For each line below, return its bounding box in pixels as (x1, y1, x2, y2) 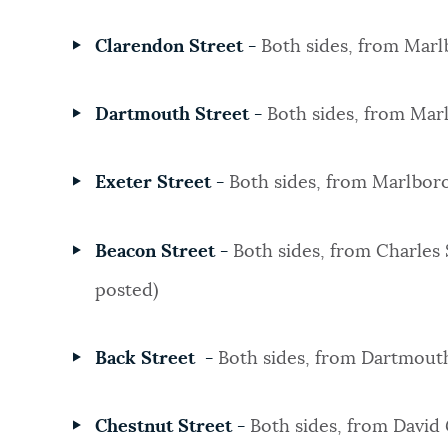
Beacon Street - (94, 242, 233, 261)
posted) (94, 281, 158, 300)
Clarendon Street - (94, 37, 261, 56)
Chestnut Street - (94, 418, 250, 437)
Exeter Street (94, 174, 211, 193)
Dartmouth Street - (94, 106, 267, 125)
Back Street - (94, 349, 213, 368)
